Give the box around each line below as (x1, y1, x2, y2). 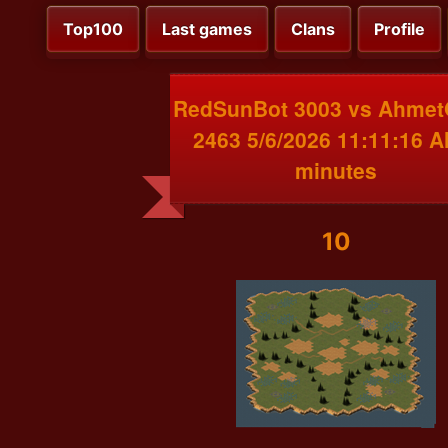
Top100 (63, 19, 123, 40)
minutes (295, 154, 377, 185)
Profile (374, 19, 425, 40)
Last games (162, 19, 252, 40)
